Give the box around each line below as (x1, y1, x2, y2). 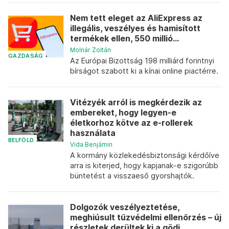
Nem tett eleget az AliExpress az (70, 13, 202, 23)
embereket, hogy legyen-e (70, 108, 176, 118)
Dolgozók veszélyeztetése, (70, 202, 179, 212)
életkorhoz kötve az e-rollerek (70, 118, 193, 128)
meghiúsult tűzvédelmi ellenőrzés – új (70, 213, 221, 222)
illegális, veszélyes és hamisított (70, 24, 200, 33)
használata (70, 128, 116, 138)
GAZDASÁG (8, 52, 43, 59)
